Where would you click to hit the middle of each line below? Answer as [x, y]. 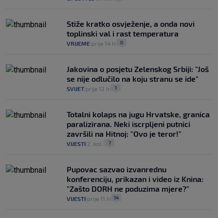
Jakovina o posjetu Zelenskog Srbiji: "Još [138, 69]
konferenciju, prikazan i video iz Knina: [135, 179]
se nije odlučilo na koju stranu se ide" [133, 79]
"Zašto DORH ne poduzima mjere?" [128, 189]
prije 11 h [99, 199]
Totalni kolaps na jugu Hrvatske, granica [138, 114]
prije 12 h [98, 89]
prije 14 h [103, 43]
